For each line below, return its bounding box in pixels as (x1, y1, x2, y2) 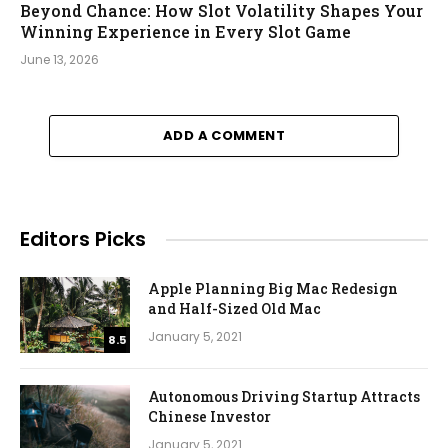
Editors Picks (20, 225, 146, 253)
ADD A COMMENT (162, 126, 286, 145)
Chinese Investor (148, 407, 271, 426)
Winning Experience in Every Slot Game (20, 21, 351, 42)
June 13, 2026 (20, 51, 99, 68)
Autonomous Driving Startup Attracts (148, 387, 420, 406)
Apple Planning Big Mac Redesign (148, 279, 398, 298)
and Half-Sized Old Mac (148, 299, 321, 318)
